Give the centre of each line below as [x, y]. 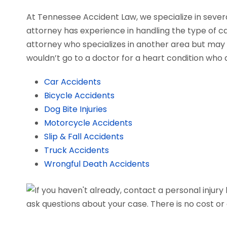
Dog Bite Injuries [75, 109]
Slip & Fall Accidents [84, 137]
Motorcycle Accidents [88, 123]
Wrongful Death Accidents [97, 164]
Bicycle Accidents [79, 96]
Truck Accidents [77, 150]
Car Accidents [72, 82]
